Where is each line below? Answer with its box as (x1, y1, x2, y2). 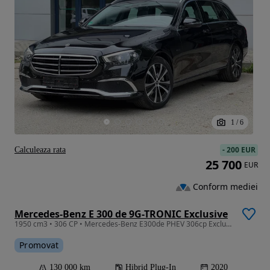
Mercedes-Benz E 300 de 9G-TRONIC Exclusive (14, 207, 228, 221)
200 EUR (227, 144, 256, 155)
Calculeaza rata (14, 145, 66, 154)
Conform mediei (193, 181, 258, 193)
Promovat (19, 239, 59, 251)
